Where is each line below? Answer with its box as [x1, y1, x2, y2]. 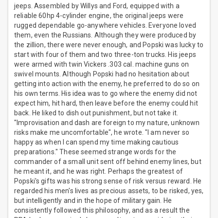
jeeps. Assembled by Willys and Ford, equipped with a [14, 2, 180, 10]
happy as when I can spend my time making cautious [14, 138, 179, 146]
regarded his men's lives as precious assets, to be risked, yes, [14, 187, 204, 195]
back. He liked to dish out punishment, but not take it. [14, 109, 179, 117]
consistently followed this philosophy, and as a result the [14, 206, 190, 215]
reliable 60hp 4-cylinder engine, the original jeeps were [14, 12, 184, 20]
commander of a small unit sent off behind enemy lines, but [14, 158, 201, 166]
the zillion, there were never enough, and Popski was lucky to [14, 41, 204, 49]
